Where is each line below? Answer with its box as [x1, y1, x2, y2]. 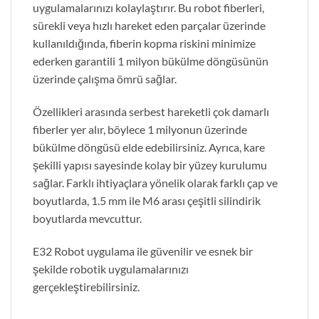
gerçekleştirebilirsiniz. [33, 279, 140, 293]
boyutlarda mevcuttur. [33, 211, 142, 226]
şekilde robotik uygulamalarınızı [33, 261, 189, 276]
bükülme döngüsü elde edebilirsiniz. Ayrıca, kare [33, 140, 265, 155]
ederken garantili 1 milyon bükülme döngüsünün [33, 54, 268, 68]
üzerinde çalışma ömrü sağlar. [33, 72, 177, 86]
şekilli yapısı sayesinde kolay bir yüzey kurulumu [33, 158, 267, 172]
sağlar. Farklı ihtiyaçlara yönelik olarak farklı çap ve [33, 176, 278, 190]
